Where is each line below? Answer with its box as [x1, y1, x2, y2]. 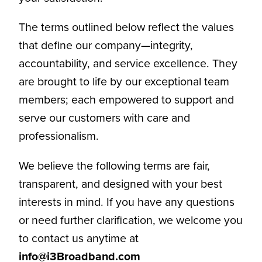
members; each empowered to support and [19, 91, 234, 109]
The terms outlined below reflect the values [19, 19, 234, 36]
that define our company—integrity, [19, 37, 193, 54]
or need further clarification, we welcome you [19, 212, 243, 229]
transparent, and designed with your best [19, 175, 222, 193]
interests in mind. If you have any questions [19, 194, 235, 211]
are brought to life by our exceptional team [19, 73, 229, 91]
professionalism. [19, 127, 102, 145]
